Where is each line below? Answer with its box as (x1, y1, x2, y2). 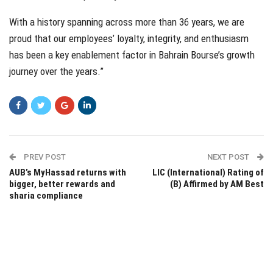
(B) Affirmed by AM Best (170, 179, 264, 190)
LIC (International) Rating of (152, 167, 264, 179)
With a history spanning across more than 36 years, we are (9, 16, 244, 29)
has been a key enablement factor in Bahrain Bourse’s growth (9, 49, 255, 62)
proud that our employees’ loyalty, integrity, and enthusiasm (9, 32, 249, 45)
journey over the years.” (9, 65, 106, 78)
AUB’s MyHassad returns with (9, 167, 126, 179)
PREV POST (22, 152, 66, 162)
